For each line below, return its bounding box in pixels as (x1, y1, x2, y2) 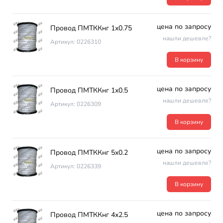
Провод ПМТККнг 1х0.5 (50, 86, 128, 95)
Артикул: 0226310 (50, 38, 102, 46)
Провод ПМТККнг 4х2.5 (50, 210, 128, 220)
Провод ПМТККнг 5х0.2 (50, 148, 128, 157)
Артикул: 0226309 (50, 100, 102, 108)
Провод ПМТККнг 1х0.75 (50, 23, 132, 33)
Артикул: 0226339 (50, 162, 102, 170)
